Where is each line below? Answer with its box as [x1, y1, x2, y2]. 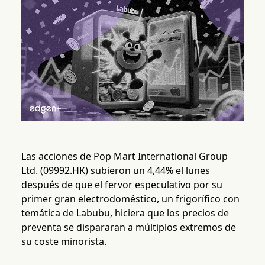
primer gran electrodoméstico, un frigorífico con [21, 192, 240, 206]
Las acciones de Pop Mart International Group [21, 150, 228, 163]
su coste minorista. [21, 235, 106, 248]
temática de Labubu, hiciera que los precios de [21, 206, 229, 220]
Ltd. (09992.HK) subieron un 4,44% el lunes [21, 164, 210, 177]
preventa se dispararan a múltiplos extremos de [21, 221, 236, 234]
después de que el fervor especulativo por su [21, 178, 222, 192]
